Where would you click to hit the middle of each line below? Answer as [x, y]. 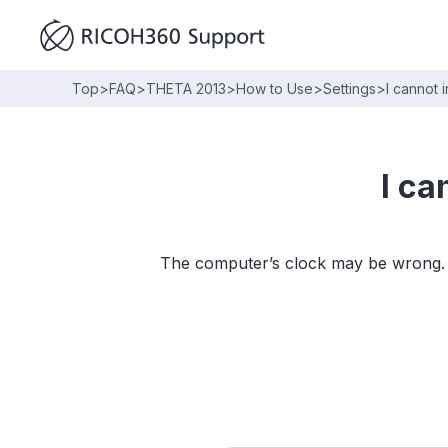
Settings [349, 88]
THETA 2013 [186, 88]
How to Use [274, 88]
